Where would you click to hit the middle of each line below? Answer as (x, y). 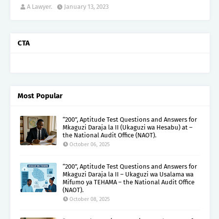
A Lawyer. (40, 6)
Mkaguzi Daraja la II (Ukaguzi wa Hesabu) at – (128, 127)
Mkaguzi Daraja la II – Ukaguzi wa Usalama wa (128, 174)
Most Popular (40, 96)
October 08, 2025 (90, 199)
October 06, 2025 (90, 144)
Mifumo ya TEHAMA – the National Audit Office (129, 182)
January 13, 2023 (86, 6)
